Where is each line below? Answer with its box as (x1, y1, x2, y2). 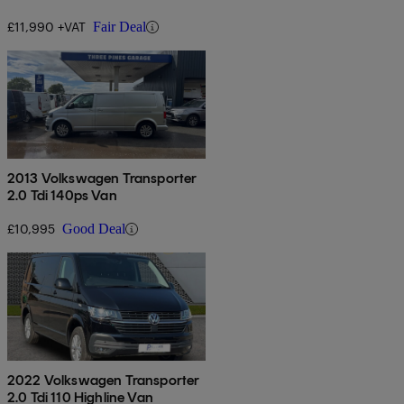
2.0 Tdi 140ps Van (7, 187, 117, 205)
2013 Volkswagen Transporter (7, 170, 197, 188)
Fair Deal (93, 19, 146, 35)
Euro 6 (7, 2, 48, 20)
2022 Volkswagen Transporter (7, 372, 200, 390)
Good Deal (62, 221, 125, 237)
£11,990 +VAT (7, 19, 86, 35)
